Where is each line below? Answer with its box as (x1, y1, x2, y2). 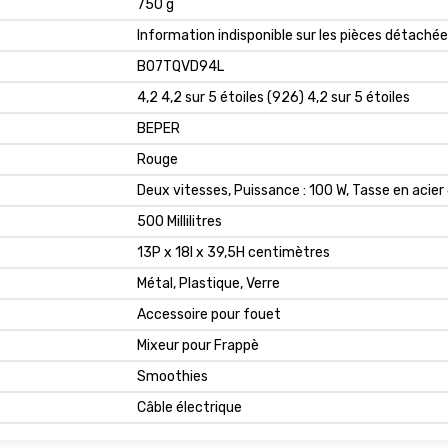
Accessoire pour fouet (137, 305, 281, 323)
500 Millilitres (137, 212, 222, 230)
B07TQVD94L (137, 57, 224, 75)
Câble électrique (137, 398, 242, 416)
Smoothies (137, 367, 208, 385)
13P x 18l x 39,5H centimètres (137, 243, 330, 261)
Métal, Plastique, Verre (137, 274, 280, 292)
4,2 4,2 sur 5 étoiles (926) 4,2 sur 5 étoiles (137, 88, 410, 106)
